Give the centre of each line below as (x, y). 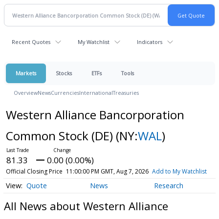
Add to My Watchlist (179, 171)
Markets (26, 73)
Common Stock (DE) (61, 136)
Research (168, 186)
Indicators (150, 42)
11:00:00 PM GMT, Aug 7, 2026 (107, 171)
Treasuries (126, 93)
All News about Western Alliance (86, 206)
